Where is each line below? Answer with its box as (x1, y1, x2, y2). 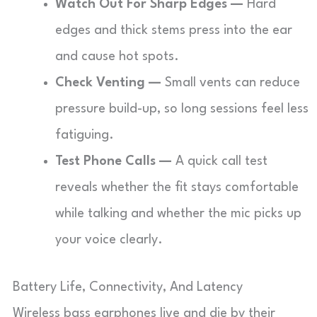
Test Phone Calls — (55, 155, 172, 168)
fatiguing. (55, 129, 114, 142)
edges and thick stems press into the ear (55, 24, 292, 37)
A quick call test (172, 155, 267, 168)
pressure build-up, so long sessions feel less (55, 103, 309, 115)
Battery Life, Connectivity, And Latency (13, 281, 243, 294)
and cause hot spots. (55, 50, 179, 63)
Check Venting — (55, 76, 161, 89)
